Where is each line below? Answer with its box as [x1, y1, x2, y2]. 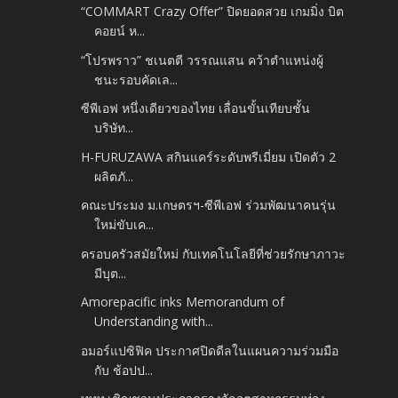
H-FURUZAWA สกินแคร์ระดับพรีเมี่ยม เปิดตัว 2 [81, 147, 337, 165]
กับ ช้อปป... [94, 361, 154, 378]
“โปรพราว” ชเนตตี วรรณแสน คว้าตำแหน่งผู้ [81, 51, 324, 68]
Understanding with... [94, 313, 214, 330]
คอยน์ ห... [94, 22, 146, 40]
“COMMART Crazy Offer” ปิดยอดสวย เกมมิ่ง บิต [81, 3, 345, 20]
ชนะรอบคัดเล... [94, 70, 179, 88]
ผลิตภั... [94, 167, 134, 185]
